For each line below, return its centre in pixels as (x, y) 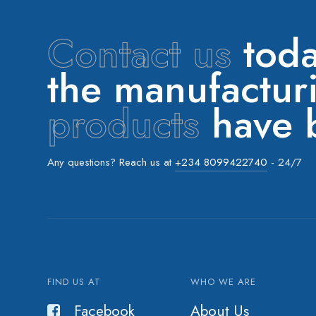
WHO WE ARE (224, 282)
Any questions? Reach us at (111, 163)
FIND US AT (74, 282)
